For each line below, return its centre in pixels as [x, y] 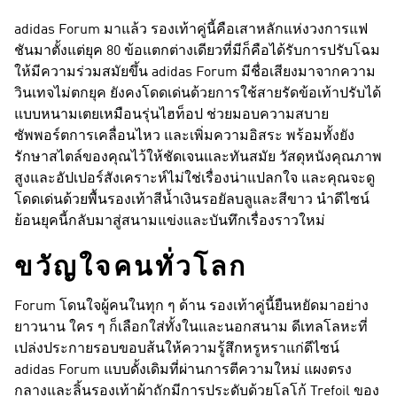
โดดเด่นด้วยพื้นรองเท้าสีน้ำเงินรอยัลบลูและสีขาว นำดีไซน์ [192, 200]
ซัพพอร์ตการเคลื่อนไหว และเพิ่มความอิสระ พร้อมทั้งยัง [184, 136]
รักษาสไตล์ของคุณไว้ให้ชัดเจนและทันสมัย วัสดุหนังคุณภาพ [198, 157]
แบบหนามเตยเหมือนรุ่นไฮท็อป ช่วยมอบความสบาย [171, 115]
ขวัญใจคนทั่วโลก [131, 267]
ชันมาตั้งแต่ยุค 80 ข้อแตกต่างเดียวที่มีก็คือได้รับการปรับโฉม [197, 51]
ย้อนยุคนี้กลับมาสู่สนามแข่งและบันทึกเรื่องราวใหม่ [170, 221]
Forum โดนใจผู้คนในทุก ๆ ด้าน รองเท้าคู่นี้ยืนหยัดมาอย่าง [191, 306]
